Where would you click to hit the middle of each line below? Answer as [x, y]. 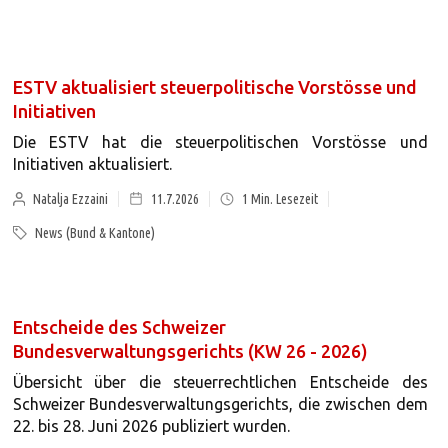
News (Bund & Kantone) [94, 233]
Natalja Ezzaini [71, 199]
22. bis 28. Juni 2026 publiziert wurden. [151, 426]
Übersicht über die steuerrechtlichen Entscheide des [220, 382]
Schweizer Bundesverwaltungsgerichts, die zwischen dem [220, 404]
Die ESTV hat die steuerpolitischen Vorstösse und [220, 142]
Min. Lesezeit [283, 199]
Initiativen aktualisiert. [92, 164]
